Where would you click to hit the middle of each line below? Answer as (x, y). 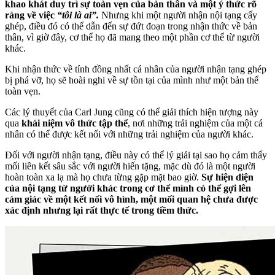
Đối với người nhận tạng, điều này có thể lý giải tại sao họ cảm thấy (136, 155)
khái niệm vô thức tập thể (75, 123)
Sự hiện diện (227, 177)
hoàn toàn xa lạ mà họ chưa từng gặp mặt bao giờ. (103, 177)
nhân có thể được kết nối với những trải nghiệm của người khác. (129, 134)
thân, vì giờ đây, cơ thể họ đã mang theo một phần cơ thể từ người (132, 37)
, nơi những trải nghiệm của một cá (195, 123)
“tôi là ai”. (79, 15)
